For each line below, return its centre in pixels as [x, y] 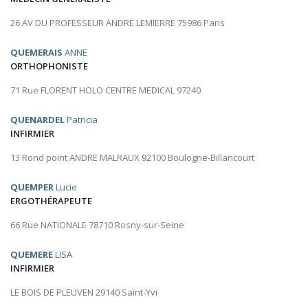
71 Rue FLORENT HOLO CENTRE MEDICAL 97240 [106, 90]
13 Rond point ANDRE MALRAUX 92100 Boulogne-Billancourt [132, 158]
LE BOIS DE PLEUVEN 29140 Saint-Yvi [84, 293]
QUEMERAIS [36, 53]
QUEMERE [32, 255]
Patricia [81, 120]
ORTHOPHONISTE [49, 66]
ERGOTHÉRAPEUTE [51, 201]
